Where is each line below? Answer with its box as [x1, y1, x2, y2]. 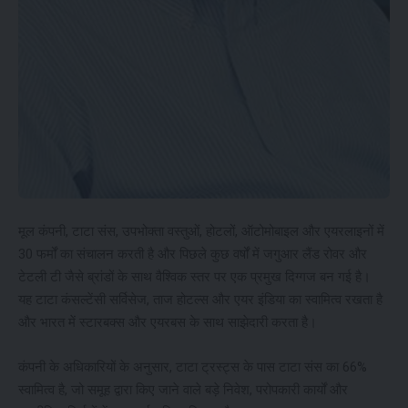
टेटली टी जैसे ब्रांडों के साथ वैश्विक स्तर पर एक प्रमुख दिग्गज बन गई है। [18, 268, 371, 285]
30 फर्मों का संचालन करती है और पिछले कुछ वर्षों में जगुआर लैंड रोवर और [18, 245, 367, 262]
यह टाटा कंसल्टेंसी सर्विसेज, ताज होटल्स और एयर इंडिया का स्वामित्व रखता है [18, 291, 382, 308]
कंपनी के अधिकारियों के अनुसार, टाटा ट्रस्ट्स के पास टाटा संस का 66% [18, 358, 367, 375]
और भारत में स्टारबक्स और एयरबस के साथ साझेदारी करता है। [18, 313, 317, 331]
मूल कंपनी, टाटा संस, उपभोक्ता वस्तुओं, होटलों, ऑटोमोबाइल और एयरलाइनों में [18, 222, 384, 240]
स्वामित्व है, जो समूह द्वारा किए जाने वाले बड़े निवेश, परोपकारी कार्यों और [18, 381, 348, 398]
